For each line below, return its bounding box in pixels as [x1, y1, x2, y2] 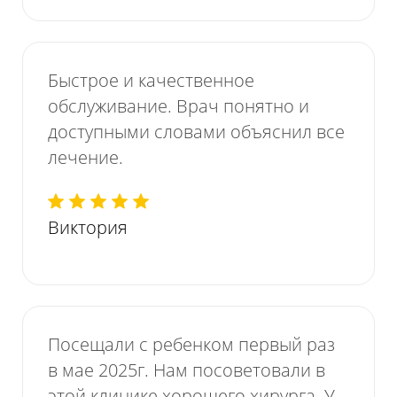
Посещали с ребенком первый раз [48, 331, 336, 356]
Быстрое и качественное [48, 67, 255, 92]
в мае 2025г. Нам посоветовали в [48, 357, 326, 382]
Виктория [48, 215, 128, 240]
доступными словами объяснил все [48, 119, 346, 144]
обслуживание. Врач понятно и [48, 93, 310, 118]
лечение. [48, 144, 124, 169]
